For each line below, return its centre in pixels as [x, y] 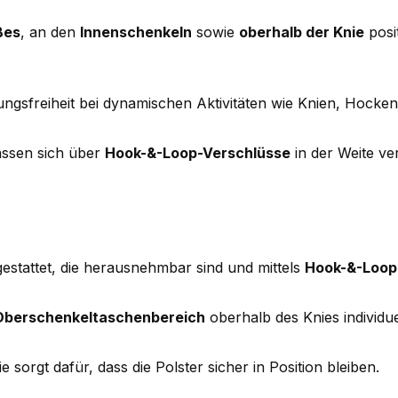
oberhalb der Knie [302, 32]
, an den [50, 32]
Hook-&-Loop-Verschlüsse [198, 152]
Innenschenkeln [136, 32]
